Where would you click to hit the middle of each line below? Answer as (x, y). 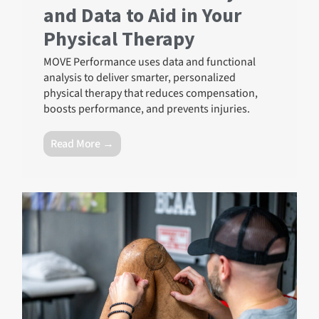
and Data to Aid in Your (143, 15)
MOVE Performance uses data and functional (150, 62)
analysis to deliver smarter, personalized (140, 78)
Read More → (82, 144)
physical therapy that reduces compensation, (151, 94)
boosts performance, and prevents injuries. (147, 109)
